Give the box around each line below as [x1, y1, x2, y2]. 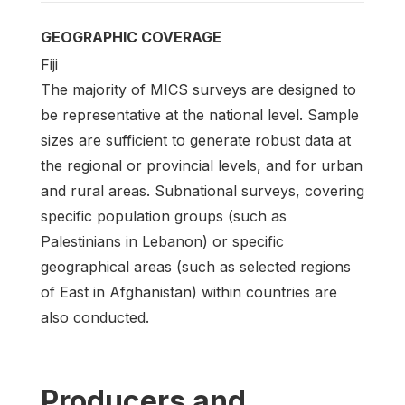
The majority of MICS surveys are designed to [41, 80, 356, 99]
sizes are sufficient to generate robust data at [41, 130, 351, 149]
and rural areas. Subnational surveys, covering [41, 181, 364, 200]
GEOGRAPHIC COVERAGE [41, 27, 221, 46]
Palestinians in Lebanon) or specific [41, 231, 284, 250]
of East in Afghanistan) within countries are [41, 282, 337, 301]
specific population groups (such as [41, 206, 287, 225]
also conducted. [41, 307, 149, 326]
